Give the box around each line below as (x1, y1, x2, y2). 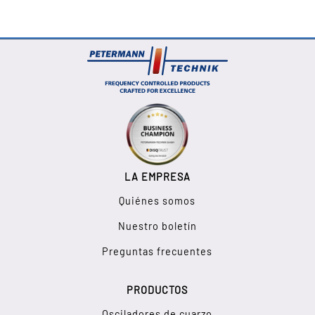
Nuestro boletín (117, 219, 197, 232)
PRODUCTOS (127, 283, 188, 296)
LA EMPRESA (124, 170, 191, 183)
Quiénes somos (119, 194, 196, 207)
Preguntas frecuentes (102, 245, 213, 257)
